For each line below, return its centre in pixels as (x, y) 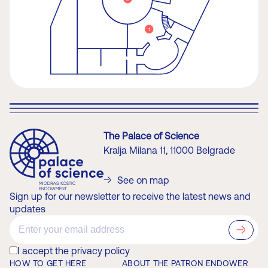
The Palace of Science (152, 135)
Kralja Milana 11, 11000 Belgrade (170, 150)
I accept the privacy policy (74, 250)
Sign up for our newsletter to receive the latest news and (130, 196)
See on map (144, 180)
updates (28, 208)
